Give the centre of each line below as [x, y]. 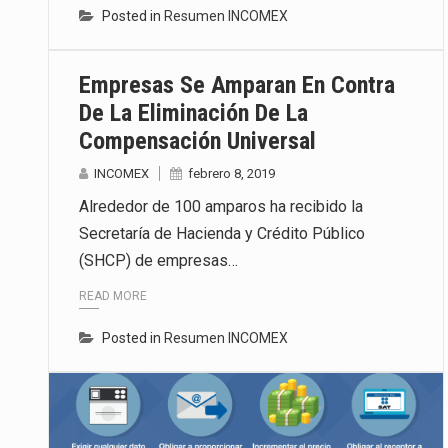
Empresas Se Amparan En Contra [237, 84]
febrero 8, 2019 [231, 173]
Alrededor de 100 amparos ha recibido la [221, 206]
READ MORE [113, 296]
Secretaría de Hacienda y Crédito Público [222, 233]
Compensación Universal [197, 140]
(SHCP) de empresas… [158, 260]
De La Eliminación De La [193, 112]
